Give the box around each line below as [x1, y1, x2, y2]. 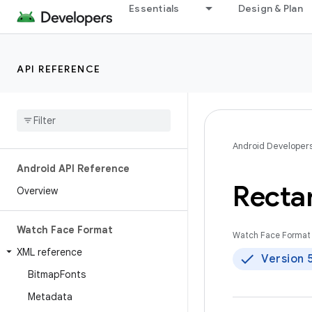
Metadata [28, 290, 72, 303]
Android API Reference [17, 162, 130, 175]
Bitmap [28, 268, 60, 281]
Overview [17, 185, 58, 197]
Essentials [129, 2, 180, 15]
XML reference [17, 246, 82, 258]
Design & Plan [237, 2, 303, 15]
